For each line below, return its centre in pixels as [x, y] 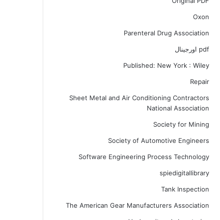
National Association [178, 108]
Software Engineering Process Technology [144, 157]
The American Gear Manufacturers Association [137, 205]
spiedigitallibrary [184, 173]
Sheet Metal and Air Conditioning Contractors [139, 98]
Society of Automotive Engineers [158, 140]
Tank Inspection [185, 189]
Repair [199, 82]
